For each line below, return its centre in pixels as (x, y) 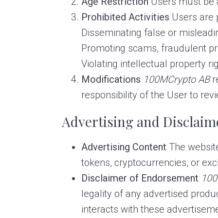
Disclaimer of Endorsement (140, 178)
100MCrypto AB (177, 80)
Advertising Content (124, 147)
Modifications (111, 80)
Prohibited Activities (126, 17)
